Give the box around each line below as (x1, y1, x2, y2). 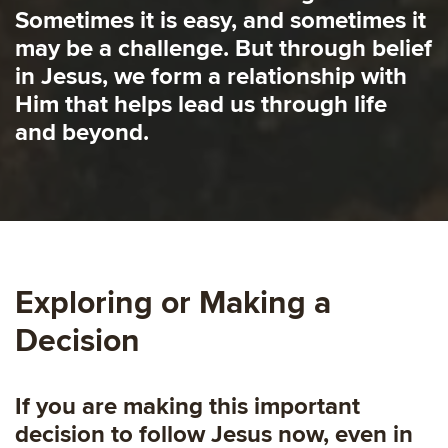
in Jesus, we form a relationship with (15, 62, 407, 92)
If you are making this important (15, 391, 360, 421)
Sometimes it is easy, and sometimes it (15, 6, 426, 36)
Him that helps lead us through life (15, 90, 387, 120)
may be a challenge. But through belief (15, 34, 432, 64)
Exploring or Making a (15, 283, 331, 323)
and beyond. (15, 118, 149, 148)
